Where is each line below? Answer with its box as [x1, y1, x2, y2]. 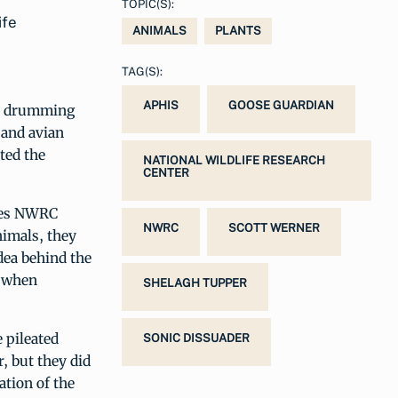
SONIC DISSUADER [143, 330, 250, 345]
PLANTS [215, 23, 261, 37]
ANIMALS [132, 23, 187, 37]
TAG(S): [122, 64, 163, 78]
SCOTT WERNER [228, 220, 320, 235]
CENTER [143, 165, 189, 179]
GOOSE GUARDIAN [228, 98, 334, 112]
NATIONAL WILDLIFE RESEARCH [143, 153, 325, 167]
